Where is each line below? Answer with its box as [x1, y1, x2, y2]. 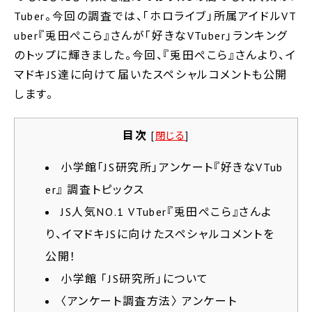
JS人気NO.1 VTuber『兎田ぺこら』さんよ [61, 205, 273, 219]
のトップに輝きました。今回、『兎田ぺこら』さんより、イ [14, 48, 297, 62]
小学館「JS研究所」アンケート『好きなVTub [61, 160, 283, 174]
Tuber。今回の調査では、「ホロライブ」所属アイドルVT [14, 9, 297, 23]
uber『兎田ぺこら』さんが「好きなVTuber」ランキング [14, 29, 288, 42]
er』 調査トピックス [45, 182, 145, 196]
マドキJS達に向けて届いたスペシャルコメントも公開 [14, 68, 288, 81]
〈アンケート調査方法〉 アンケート [61, 294, 237, 308]
